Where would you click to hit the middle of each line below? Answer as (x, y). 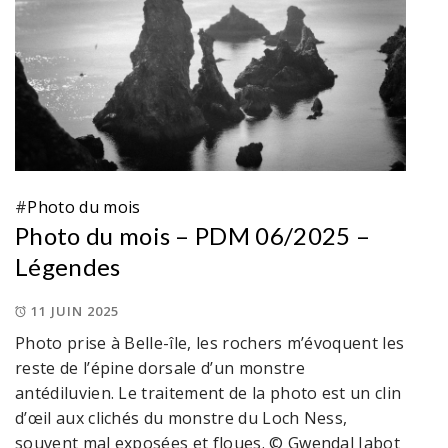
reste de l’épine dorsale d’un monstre (160, 367)
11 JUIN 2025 (75, 310)
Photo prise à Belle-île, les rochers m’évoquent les (210, 342)
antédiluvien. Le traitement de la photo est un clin (208, 392)
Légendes (68, 266)
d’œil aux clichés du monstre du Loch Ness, (181, 417)
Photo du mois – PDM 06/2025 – (193, 235)
